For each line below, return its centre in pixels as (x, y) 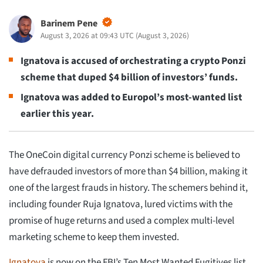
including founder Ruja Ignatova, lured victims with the (121, 204)
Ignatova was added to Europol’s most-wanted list (131, 98)
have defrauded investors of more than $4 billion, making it (128, 171)
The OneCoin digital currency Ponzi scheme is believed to (124, 155)
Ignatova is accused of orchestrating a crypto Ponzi (133, 61)
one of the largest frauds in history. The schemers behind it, (128, 188)
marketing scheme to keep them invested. (94, 237)
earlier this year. (57, 114)
